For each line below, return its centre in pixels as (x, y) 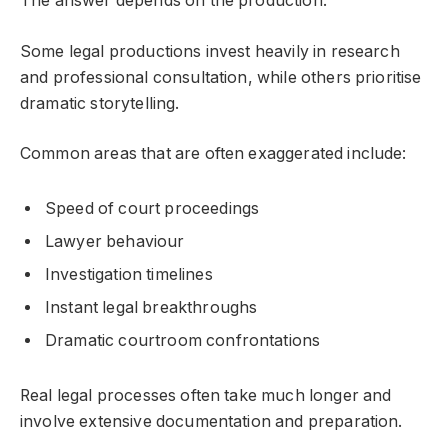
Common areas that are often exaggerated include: (213, 154)
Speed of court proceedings (152, 208)
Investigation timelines (129, 274)
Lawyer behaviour (115, 241)
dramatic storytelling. (100, 103)
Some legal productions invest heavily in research (210, 51)
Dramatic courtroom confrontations (183, 340)
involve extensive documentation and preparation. (211, 421)
